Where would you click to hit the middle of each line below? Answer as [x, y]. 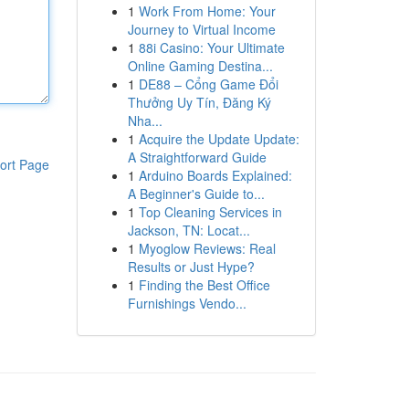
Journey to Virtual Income [201, 29]
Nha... [145, 121]
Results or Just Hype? [191, 267]
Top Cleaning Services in [210, 212]
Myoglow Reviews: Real [207, 248]
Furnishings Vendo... [187, 303]
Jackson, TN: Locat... [189, 230]
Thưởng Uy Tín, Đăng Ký [199, 102]
